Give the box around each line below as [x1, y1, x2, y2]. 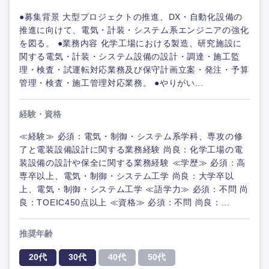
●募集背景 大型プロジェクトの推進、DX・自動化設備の [19, 12, 243, 22]
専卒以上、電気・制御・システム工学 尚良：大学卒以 [19, 171, 234, 181]
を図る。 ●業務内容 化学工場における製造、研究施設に [19, 38, 242, 49]
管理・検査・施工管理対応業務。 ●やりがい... [19, 78, 204, 88]
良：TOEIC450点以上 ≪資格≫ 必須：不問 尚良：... [19, 198, 230, 208]
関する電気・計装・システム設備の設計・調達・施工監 [19, 52, 240, 62]
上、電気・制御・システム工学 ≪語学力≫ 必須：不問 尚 [19, 184, 249, 195]
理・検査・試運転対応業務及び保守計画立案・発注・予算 [19, 65, 249, 75]
